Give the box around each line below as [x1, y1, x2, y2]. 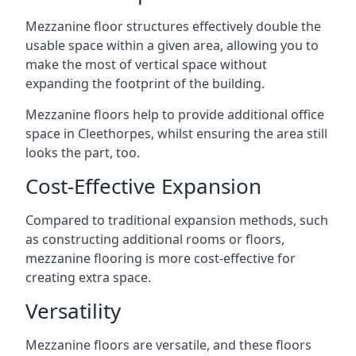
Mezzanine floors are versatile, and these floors [25, 335, 311, 354]
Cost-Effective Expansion [25, 171, 261, 200]
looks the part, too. [25, 143, 140, 161]
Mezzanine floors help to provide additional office [25, 105, 324, 123]
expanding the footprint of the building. [25, 74, 265, 92]
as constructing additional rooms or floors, [25, 230, 284, 248]
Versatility [25, 296, 121, 325]
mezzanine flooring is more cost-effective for [25, 249, 296, 267]
